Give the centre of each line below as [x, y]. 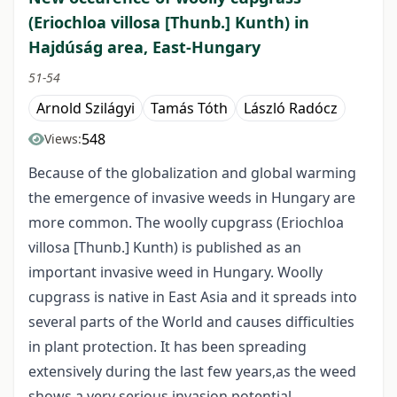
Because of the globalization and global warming [192, 173]
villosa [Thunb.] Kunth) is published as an [165, 248]
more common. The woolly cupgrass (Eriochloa [186, 223]
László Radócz [291, 109]
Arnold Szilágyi [86, 109]
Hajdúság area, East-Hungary [144, 47]
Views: [63, 139]
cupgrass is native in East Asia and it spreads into [193, 297]
